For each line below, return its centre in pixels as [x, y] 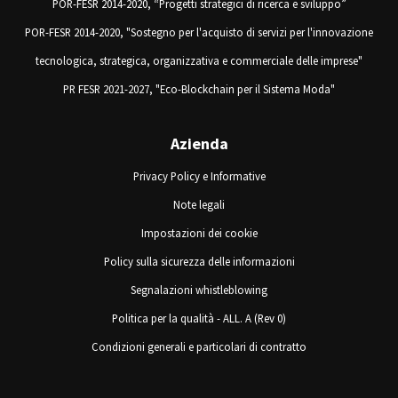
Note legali [199, 205]
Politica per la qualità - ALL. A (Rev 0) [199, 318]
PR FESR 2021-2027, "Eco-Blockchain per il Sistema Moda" [199, 88]
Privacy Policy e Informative [199, 176]
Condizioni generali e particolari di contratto [199, 347]
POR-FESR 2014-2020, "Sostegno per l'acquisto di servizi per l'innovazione [199, 32]
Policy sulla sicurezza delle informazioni [199, 262]
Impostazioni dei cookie [199, 233]
